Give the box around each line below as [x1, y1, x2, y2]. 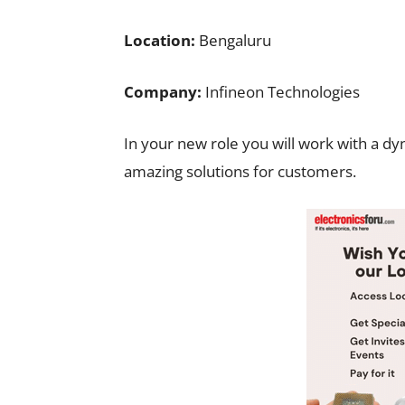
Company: [124, 81, 205, 102]
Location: [124, 30, 195, 51]
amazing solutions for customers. [124, 161, 356, 182]
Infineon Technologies [205, 81, 360, 102]
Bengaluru [195, 30, 271, 51]
